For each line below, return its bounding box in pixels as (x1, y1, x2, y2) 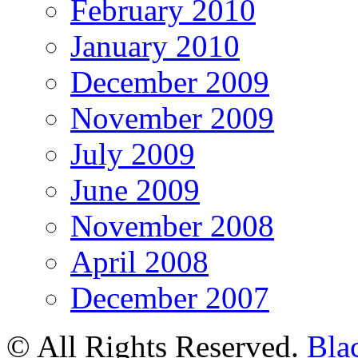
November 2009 (70, 100, 274, 135)
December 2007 (70, 280, 269, 315)
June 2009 (70, 172, 200, 207)
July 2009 (70, 136, 195, 171)
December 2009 (70, 64, 269, 99)
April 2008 (70, 244, 209, 279)
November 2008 (70, 208, 274, 243)
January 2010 (70, 28, 240, 63)
